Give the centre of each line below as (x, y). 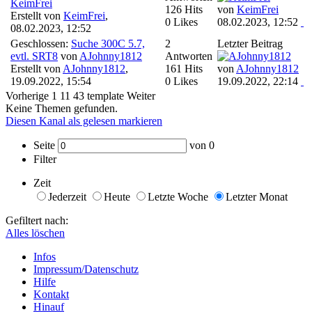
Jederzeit (67, 196)
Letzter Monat (257, 196)
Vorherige (27, 95)
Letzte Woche (178, 196)
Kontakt (51, 294)
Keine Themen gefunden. (62, 108)
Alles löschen (35, 233)
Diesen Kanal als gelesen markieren (84, 120)
